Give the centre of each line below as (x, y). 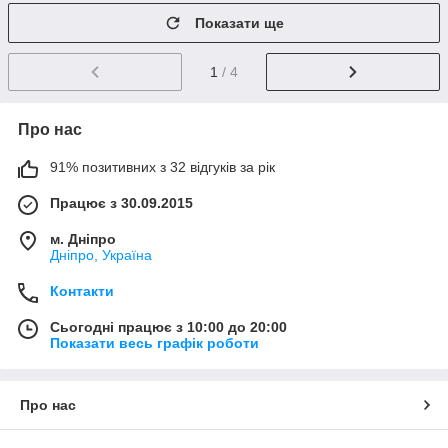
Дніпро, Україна (101, 255)
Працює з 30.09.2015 (121, 203)
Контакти (82, 291)
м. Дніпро (83, 239)
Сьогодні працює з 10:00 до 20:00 (168, 327)
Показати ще (239, 23)
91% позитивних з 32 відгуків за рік (162, 167)
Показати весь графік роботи (154, 343)
